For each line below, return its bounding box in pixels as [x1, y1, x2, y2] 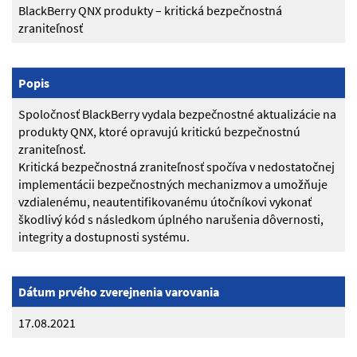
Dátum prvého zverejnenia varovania [18, 284, 219, 300]
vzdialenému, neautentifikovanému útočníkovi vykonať [18, 194, 312, 210]
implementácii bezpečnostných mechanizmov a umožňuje [18, 176, 328, 193]
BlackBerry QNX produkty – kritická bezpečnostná [18, 2, 282, 19]
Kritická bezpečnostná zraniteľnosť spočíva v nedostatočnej [18, 159, 335, 175]
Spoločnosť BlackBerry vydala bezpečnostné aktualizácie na [18, 106, 336, 123]
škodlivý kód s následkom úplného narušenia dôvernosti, [18, 211, 324, 228]
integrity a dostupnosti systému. [18, 229, 190, 245]
